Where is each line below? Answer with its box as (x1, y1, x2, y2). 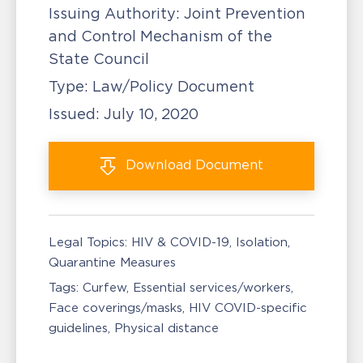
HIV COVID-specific (189, 301, 307, 314)
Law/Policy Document (88, 79, 254, 95)
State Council (49, 51, 149, 67)
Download (122, 157, 195, 173)
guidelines (49, 321, 108, 335)
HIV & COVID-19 (131, 235, 229, 249)
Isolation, (236, 235, 290, 249)
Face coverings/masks (49, 301, 182, 314)
